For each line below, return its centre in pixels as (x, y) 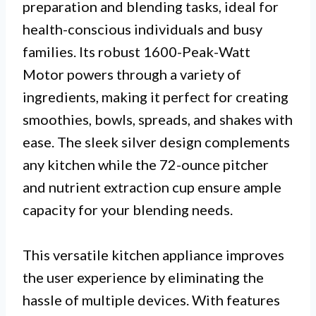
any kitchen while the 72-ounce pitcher (146, 165)
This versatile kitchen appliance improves (153, 255)
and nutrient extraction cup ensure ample (152, 187)
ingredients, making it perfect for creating (156, 97)
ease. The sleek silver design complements (156, 142)
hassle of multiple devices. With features (151, 300)
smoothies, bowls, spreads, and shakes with (158, 120)
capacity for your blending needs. (128, 210)
